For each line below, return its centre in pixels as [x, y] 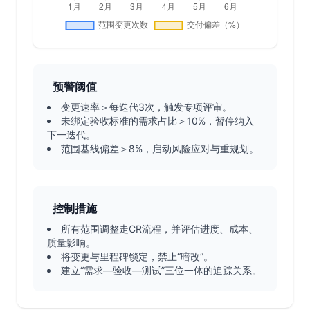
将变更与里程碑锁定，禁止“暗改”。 [137, 256]
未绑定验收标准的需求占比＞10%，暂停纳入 [157, 121]
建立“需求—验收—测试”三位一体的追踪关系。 [161, 270]
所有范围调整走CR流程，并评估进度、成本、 [159, 229]
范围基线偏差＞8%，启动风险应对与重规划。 [160, 148]
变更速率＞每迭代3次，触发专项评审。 [146, 107]
